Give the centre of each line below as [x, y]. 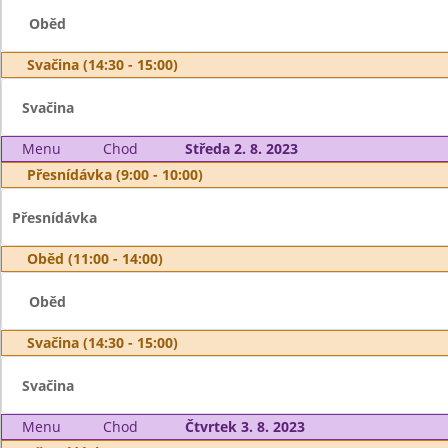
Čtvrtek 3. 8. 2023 [244, 426]
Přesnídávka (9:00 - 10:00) [115, 174]
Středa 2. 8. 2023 [241, 148]
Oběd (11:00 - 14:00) [95, 258]
